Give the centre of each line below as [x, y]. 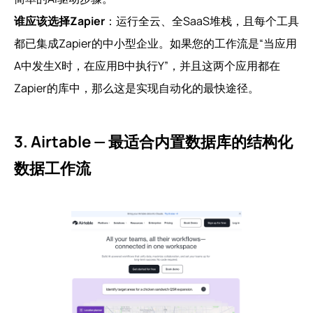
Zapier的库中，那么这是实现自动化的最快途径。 [137, 88]
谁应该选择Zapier [59, 21]
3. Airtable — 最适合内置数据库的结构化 [153, 141]
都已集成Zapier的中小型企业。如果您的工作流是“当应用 [155, 43]
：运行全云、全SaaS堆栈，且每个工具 [202, 21]
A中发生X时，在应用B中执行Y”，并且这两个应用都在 [147, 65]
